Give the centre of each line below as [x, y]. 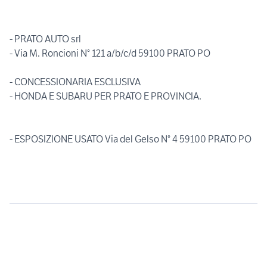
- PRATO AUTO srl [45, 39]
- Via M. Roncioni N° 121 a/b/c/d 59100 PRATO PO [110, 53]
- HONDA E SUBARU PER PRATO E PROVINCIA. [105, 96]
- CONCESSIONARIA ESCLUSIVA [75, 82]
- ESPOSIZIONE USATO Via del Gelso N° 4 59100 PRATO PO [131, 139]
